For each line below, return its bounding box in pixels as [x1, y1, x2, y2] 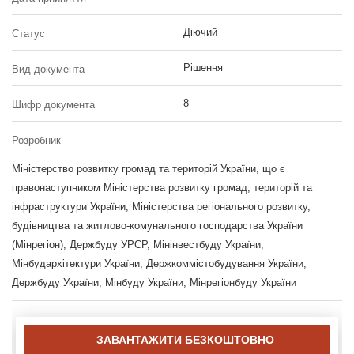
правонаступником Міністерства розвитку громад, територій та [12, 181, 312, 194]
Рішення [183, 61, 223, 73]
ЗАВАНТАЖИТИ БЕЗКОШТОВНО [96, 333, 274, 346]
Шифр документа [12, 98, 95, 111]
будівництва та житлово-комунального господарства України [12, 219, 303, 232]
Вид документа [12, 62, 85, 75]
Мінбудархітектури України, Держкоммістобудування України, [12, 257, 307, 269]
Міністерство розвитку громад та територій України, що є [12, 162, 285, 175]
